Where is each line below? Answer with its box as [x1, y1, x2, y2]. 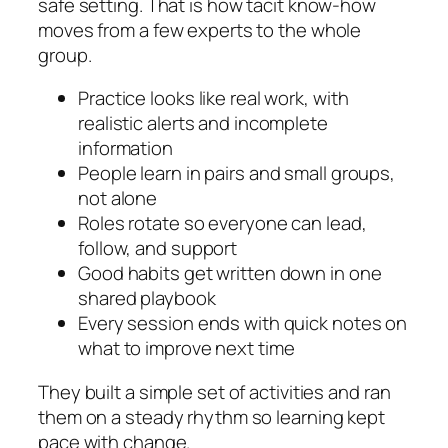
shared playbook [78, 285, 216, 312]
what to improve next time [78, 335, 295, 362]
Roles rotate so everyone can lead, [78, 210, 367, 237]
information [78, 135, 173, 162]
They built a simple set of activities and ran [38, 378, 391, 405]
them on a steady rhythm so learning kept [38, 403, 385, 430]
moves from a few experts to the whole [38, 16, 362, 43]
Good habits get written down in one [78, 260, 382, 287]
